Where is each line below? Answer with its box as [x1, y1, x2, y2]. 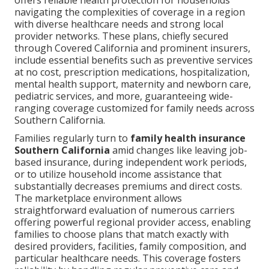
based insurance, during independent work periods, [14, 156, 247, 169]
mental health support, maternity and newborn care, [14, 77, 251, 91]
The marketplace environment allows [14, 192, 182, 205]
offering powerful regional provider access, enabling [14, 216, 251, 229]
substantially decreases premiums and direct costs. [14, 180, 242, 193]
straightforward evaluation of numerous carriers [14, 204, 235, 217]
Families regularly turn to [14, 131, 130, 145]
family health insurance [130, 131, 246, 145]
